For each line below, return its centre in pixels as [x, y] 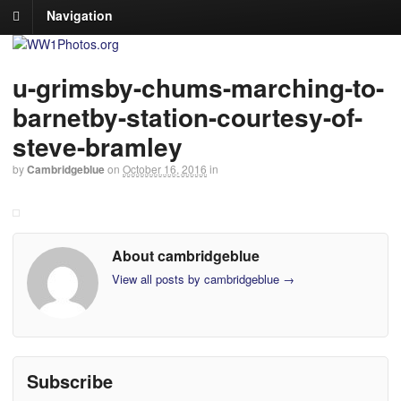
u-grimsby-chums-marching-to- [198, 88]
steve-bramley [98, 147]
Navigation [80, 16]
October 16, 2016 [165, 169]
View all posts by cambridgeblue [197, 279]
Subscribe [70, 380]
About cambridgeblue [186, 255]
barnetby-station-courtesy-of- [188, 117]
